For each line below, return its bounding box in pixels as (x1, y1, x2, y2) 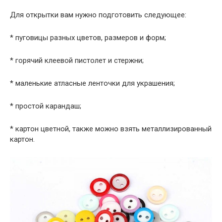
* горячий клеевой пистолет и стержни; (10, 56, 144, 65)
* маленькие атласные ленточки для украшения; (10, 79, 175, 88)
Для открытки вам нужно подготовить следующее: (10, 10, 186, 20)
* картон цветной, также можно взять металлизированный (10, 124, 212, 134)
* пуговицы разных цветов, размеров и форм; (10, 33, 166, 43)
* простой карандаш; (10, 102, 81, 111)
